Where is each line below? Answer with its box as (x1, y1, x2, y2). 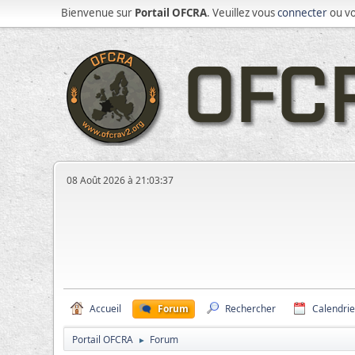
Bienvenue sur (61, 6, 136, 20)
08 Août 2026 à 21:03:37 (67, 174, 174, 187)
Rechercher (225, 302, 277, 315)
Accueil (90, 302, 122, 315)
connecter (277, 6, 328, 20)
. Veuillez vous (207, 6, 278, 20)
